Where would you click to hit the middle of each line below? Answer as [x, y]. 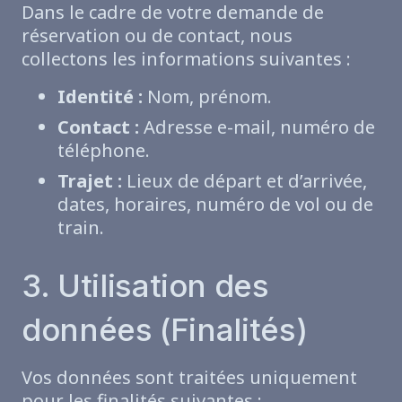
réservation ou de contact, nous [157, 35]
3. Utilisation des [145, 285]
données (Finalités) [165, 329]
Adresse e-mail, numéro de [257, 127]
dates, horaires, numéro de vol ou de [215, 204]
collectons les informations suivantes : [186, 58]
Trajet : [90, 180]
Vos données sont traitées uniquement [189, 377]
